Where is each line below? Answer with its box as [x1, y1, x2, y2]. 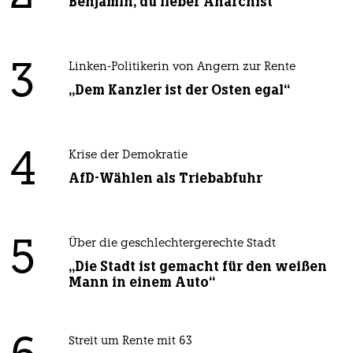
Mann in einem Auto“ [68, 273, 215, 291]
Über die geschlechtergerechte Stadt [68, 237, 276, 250]
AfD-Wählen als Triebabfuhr [68, 169, 262, 187]
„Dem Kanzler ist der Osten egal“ [68, 80, 290, 98]
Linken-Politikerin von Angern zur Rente [68, 61, 295, 73]
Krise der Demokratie [68, 149, 188, 162]
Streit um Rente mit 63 [68, 335, 192, 347]
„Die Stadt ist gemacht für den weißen [68, 257, 327, 275]
